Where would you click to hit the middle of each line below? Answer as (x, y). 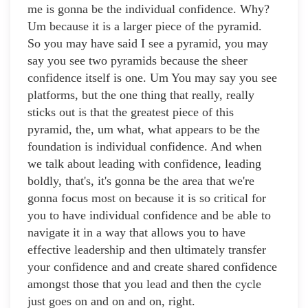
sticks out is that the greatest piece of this (131, 112)
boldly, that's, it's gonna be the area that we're (141, 181)
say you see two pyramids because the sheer (137, 61)
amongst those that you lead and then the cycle (144, 284)
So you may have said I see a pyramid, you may (148, 44)
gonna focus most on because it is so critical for (147, 198)
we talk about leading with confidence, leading (144, 164)
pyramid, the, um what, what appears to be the (144, 130)
